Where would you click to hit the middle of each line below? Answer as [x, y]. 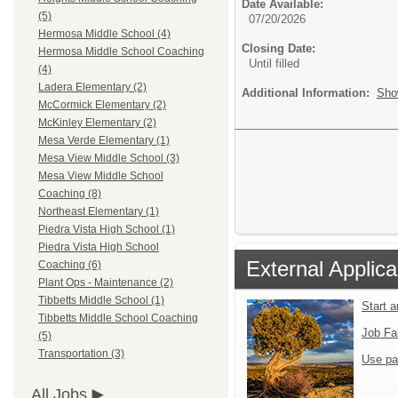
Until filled [274, 63]
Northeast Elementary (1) [99, 212]
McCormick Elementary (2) [102, 105]
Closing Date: [279, 48]
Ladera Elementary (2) [92, 88]
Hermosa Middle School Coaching [121, 52]
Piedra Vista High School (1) [107, 230]
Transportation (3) [81, 354]
